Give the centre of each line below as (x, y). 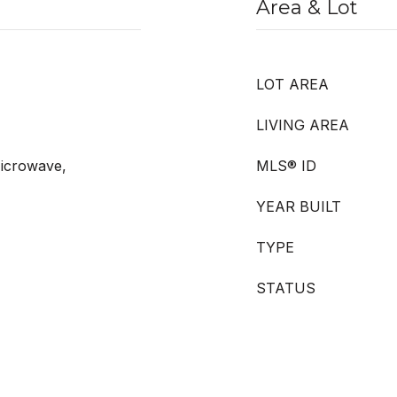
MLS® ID (286, 166)
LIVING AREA (303, 125)
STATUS (286, 288)
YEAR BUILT (299, 206)
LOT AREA (292, 84)
